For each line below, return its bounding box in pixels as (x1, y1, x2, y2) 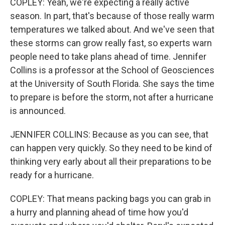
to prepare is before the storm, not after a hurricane (10, 92, 213, 102)
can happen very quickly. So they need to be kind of (10, 143, 212, 153)
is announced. (10, 105, 66, 116)
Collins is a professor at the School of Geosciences (10, 65, 214, 75)
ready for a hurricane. (10, 170, 94, 180)
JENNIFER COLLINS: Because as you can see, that (10, 129, 208, 140)
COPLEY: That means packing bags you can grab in (10, 193, 211, 204)
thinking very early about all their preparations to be (10, 156, 211, 167)
